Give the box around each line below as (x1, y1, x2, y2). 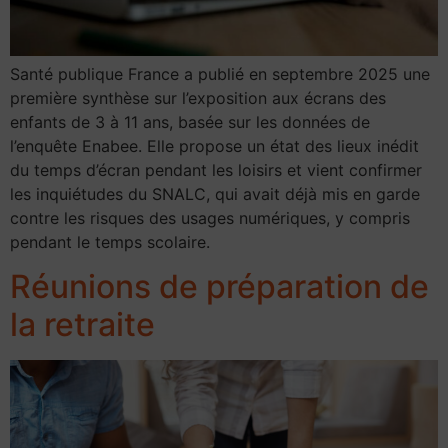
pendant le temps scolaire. (10, 231, 210, 252)
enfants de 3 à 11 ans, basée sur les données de (10, 111, 370, 132)
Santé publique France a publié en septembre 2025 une (10, 63, 430, 84)
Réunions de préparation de (10, 267, 429, 307)
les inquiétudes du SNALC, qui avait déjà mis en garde (10, 183, 420, 204)
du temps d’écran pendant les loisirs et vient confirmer (10, 159, 422, 180)
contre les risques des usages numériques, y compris (10, 207, 410, 228)
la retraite (10, 305, 155, 345)
